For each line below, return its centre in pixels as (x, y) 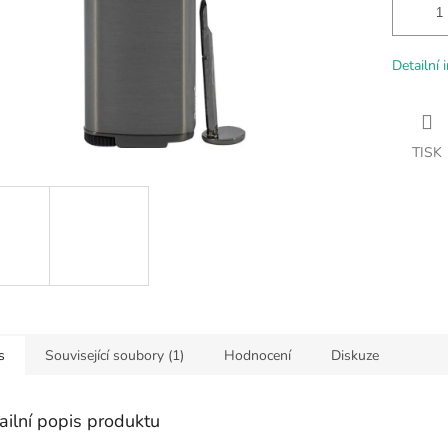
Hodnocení (257, 355)
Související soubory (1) (114, 355)
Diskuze (355, 355)
